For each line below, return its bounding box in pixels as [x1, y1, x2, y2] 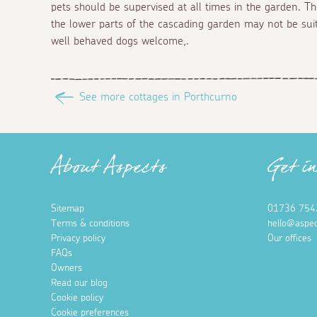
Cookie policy [51, 292, 103, 303]
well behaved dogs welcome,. [51, 35, 189, 47]
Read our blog [51, 277, 108, 288]
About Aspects [51, 151, 166, 191]
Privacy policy [51, 233, 105, 243]
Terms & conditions [51, 218, 129, 229]
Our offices [267, 233, 311, 243]
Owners [51, 263, 82, 273]
